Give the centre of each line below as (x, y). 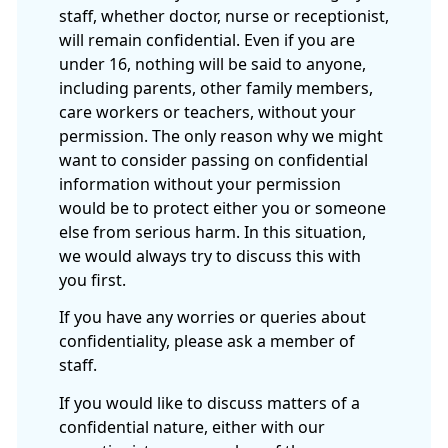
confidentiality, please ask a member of (207, 341)
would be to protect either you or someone (222, 208)
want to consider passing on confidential (213, 160)
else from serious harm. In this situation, (212, 232)
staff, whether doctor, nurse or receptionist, (224, 16)
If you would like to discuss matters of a (209, 402)
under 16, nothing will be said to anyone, (212, 64)
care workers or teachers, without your (207, 112)
